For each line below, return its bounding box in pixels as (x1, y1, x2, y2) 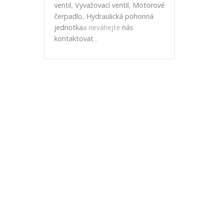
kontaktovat (54, 34, 93, 43)
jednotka (54, 23, 83, 32)
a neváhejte (83, 23, 122, 32)
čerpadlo (54, 12, 82, 21)
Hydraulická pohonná (86, 12, 154, 21)
